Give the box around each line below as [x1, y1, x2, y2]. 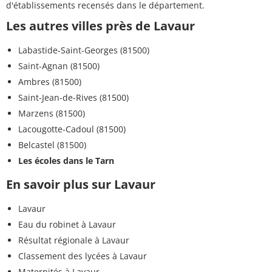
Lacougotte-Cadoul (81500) [18, 123, 126, 135]
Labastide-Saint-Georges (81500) [18, 44, 149, 56]
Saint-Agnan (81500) [18, 60, 100, 72]
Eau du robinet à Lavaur [18, 219, 116, 231]
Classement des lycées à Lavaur [18, 250, 147, 262]
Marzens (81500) [18, 107, 85, 120]
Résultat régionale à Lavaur [18, 234, 129, 246]
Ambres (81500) [18, 76, 81, 88]
